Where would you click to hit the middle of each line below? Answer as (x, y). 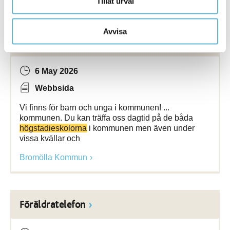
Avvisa (115, 31)
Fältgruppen (45, 43)
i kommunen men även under (141, 128)
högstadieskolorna (53, 128)
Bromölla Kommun (53, 157)
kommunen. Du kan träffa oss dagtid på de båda (106, 118)
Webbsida (54, 88)
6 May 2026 (56, 71)
